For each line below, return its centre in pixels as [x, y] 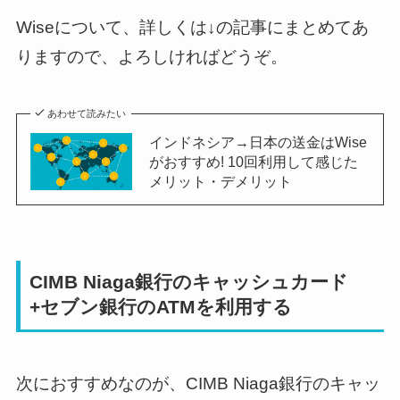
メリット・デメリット [220, 181]
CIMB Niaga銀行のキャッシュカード [189, 282]
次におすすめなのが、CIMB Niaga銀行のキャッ [198, 383]
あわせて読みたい [87, 113]
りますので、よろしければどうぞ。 [151, 56]
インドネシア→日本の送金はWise [258, 142]
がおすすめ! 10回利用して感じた [253, 161]
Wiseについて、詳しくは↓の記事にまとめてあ [192, 27]
